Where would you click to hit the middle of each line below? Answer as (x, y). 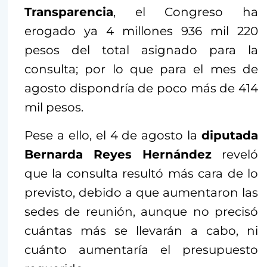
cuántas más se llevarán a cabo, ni (141, 230)
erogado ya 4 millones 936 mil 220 (141, 31)
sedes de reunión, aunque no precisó (141, 211)
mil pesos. (54, 107)
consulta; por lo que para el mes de (141, 69)
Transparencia (69, 12)
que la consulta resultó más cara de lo (141, 173)
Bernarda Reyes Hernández (118, 154)
